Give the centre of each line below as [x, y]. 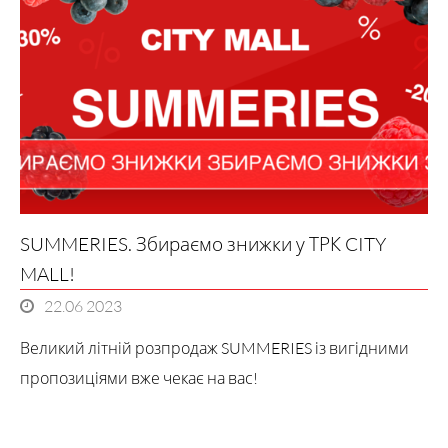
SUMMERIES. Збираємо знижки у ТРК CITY [203, 244]
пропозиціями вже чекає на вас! [139, 378]
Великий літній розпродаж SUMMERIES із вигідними [214, 348]
